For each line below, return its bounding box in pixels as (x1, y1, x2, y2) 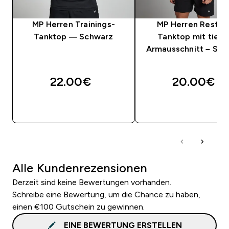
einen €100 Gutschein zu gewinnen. (12, 202, 145, 211)
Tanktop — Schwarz (34, 32, 113, 41)
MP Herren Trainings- (32, 19, 115, 29)
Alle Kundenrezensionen (12, 161, 147, 175)
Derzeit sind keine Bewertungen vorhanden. (12, 177, 171, 187)
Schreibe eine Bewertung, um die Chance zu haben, (12, 190, 200, 199)
